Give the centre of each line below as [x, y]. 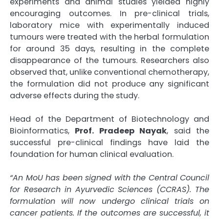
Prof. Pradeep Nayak [121, 131]
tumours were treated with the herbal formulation [109, 37]
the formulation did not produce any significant [109, 84]
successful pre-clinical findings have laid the [109, 142]
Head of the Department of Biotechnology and [109, 119]
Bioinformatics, [43, 131]
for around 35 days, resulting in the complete [109, 48]
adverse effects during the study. [75, 95]
